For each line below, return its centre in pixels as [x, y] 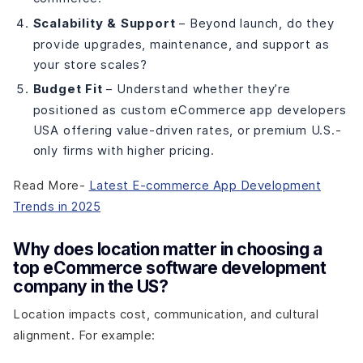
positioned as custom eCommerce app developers [190, 110]
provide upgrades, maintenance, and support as [181, 44]
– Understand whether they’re [196, 89]
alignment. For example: [84, 335]
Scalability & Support [104, 23]
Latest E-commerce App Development [205, 185]
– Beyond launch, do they [255, 23]
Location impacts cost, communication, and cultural [166, 314]
